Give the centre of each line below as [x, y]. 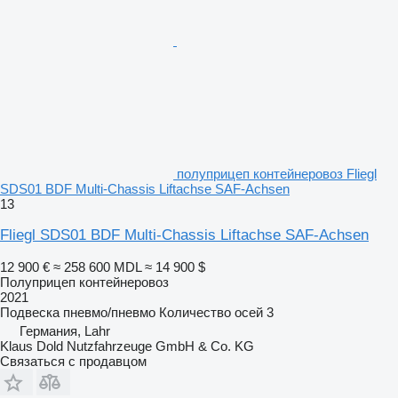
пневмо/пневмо [109, 312]
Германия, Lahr [65, 330]
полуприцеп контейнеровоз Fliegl [277, 173]
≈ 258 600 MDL [97, 267]
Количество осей [211, 312]
